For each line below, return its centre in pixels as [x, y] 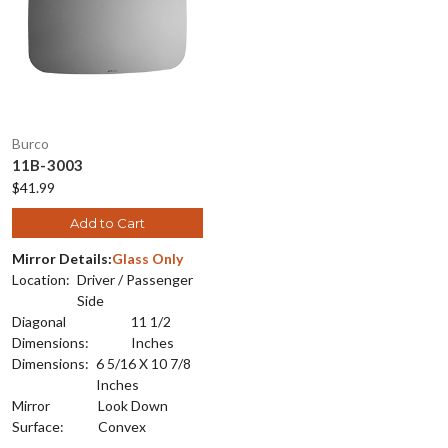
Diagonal [38, 321]
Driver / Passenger [134, 279]
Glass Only [147, 258]
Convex [122, 426]
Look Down [133, 405]
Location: [40, 279]
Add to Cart [107, 222]
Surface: [37, 426]
